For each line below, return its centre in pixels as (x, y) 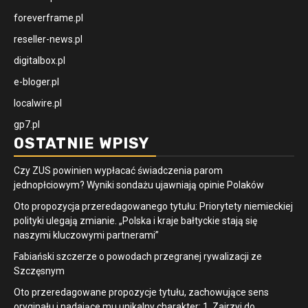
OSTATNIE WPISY (81, 143)
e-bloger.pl (36, 81)
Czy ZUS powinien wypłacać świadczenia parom (118, 170)
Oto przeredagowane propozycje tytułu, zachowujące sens (141, 292)
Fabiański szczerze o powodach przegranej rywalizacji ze (138, 256)
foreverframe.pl (48, 18)
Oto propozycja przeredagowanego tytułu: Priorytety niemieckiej (153, 206)
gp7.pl (27, 124)
